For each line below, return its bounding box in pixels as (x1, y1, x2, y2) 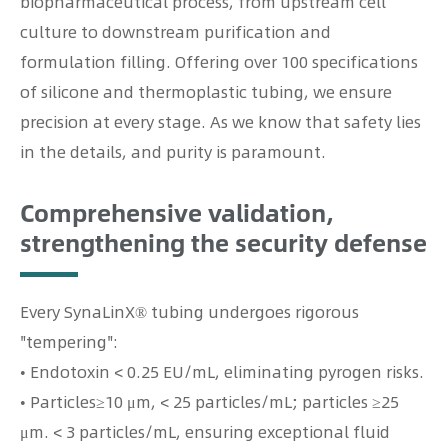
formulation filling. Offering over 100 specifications (20, 51, 418, 73)
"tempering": (20, 331, 118, 353)
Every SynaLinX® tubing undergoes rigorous (20, 301, 359, 323)
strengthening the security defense (20, 223, 427, 261)
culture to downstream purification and (20, 21, 331, 43)
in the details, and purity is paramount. (20, 141, 326, 163)
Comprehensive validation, (20, 193, 334, 231)
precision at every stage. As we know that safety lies (20, 111, 421, 133)
